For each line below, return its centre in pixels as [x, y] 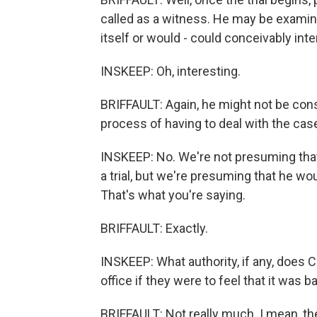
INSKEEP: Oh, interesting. [171, 71]
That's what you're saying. [173, 195]
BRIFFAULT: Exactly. [154, 228]
